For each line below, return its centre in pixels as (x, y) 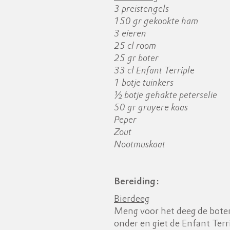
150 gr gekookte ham (156, 22)
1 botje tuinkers (144, 83)
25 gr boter (136, 59)
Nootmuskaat (140, 145)
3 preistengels (141, 9)
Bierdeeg (132, 199)
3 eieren (130, 34)
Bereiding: (137, 182)
